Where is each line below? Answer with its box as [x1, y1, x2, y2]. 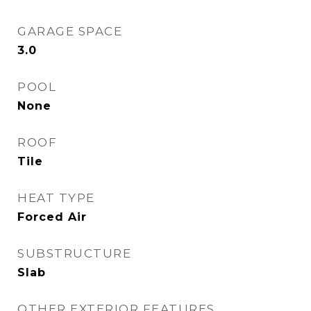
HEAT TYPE [17, 191, 95, 205]
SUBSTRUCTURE [17, 246, 131, 260]
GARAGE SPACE [17, 24, 122, 38]
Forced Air [17, 210, 87, 224]
